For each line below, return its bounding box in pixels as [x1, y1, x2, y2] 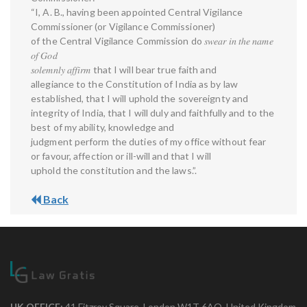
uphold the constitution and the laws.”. [31, 164, 197, 177]
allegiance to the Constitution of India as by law [31, 78, 238, 90]
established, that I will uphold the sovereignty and [31, 93, 249, 105]
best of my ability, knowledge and [31, 121, 175, 134]
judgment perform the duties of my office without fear [31, 136, 267, 148]
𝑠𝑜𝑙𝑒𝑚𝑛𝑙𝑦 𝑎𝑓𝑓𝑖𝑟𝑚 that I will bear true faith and [31, 64, 217, 76]
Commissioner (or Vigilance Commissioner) [31, 21, 216, 33]
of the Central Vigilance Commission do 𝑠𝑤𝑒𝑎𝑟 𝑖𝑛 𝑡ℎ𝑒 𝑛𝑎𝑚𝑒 [31, 35, 273, 47]
